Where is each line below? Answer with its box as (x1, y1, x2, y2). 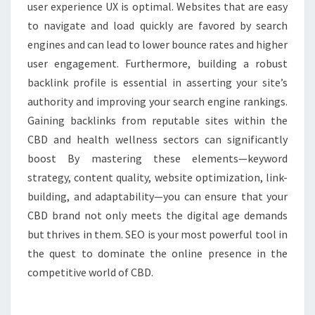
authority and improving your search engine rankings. (27, 94, 288, 108)
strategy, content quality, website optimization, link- (27, 170, 288, 184)
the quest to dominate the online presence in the (27, 246, 288, 260)
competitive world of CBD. (27, 265, 153, 279)
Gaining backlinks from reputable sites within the (27, 113, 288, 127)
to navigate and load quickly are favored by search (27, 18, 288, 32)
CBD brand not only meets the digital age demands (27, 208, 288, 222)
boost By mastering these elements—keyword (27, 151, 288, 165)
